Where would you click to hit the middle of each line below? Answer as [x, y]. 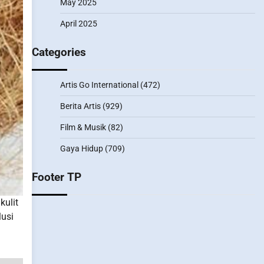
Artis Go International [99, 85]
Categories [59, 52]
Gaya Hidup [81, 148]
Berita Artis [80, 106]
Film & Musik [83, 127]
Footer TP [56, 177]
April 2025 [78, 24]
